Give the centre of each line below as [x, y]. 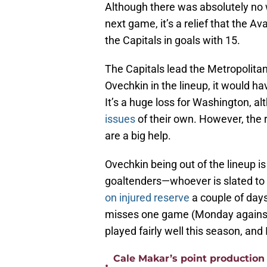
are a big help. [138, 136]
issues [120, 119]
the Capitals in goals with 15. [173, 41]
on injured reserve [147, 198]
